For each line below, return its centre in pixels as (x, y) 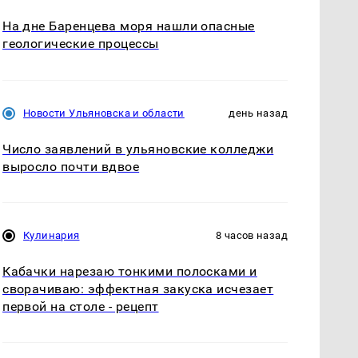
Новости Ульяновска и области (104, 113)
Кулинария (52, 235)
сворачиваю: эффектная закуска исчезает (138, 288)
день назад (258, 113)
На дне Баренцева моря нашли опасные (129, 26)
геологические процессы (81, 44)
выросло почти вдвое (71, 166)
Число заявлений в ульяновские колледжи (138, 149)
